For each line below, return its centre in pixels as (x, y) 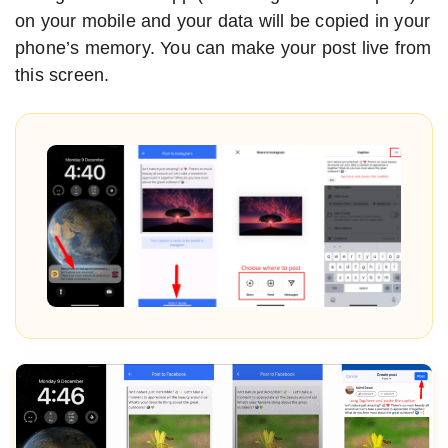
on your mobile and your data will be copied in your (223, 20)
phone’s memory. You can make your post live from (223, 47)
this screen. (62, 74)
